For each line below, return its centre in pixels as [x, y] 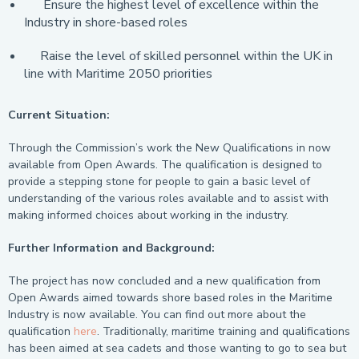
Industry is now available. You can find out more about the [157, 315]
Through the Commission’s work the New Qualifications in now [169, 148]
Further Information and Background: [111, 248]
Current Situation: [59, 115]
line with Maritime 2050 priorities [118, 74]
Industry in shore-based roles [106, 22]
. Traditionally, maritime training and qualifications [224, 331]
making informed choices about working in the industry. [150, 215]
